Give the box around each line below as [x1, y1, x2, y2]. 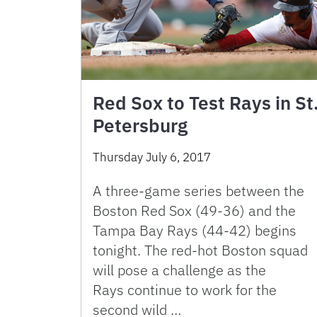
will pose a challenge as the [93, 260, 266, 279]
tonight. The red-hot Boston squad [93, 241, 308, 260]
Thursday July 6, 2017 [93, 149, 211, 165]
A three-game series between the [93, 181, 304, 200]
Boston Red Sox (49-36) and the [93, 201, 296, 220]
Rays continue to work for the [93, 280, 277, 299]
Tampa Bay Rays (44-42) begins [93, 221, 296, 240]
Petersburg [93, 113, 188, 137]
